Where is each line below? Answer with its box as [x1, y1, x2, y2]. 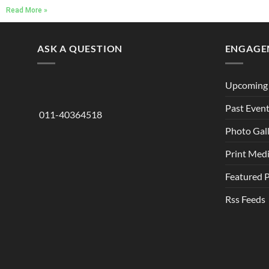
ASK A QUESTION [37, 43, 123, 55]
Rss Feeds [225, 193, 265, 205]
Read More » [6, 6, 47, 15]
